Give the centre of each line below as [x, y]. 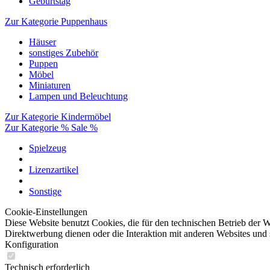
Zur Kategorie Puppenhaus [56, 21]
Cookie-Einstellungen [46, 212]
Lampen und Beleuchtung [78, 96]
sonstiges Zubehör [64, 53]
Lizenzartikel [54, 170]
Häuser [42, 42]
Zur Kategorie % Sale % [51, 127]
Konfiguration [32, 244]
